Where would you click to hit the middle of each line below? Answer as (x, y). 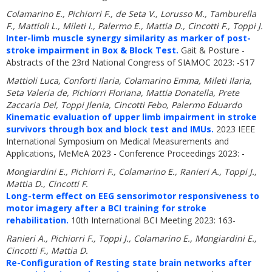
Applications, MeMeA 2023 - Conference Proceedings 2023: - (125, 153)
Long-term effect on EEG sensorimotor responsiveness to (133, 196)
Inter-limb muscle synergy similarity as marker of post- (128, 38)
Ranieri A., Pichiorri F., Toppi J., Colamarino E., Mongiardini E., (131, 238)
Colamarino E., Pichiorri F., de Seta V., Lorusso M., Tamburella (131, 14)
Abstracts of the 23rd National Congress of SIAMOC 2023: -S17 (130, 62)
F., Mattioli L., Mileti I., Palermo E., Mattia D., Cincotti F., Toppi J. (134, 26)
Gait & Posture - (212, 50)
